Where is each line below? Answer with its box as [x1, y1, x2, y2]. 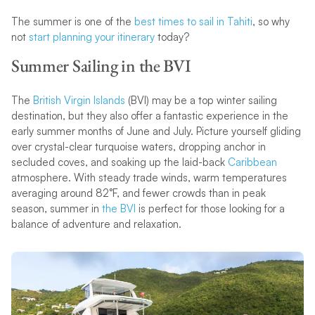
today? [154, 30, 189, 44]
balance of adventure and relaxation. [11, 217, 181, 231]
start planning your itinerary [28, 30, 155, 44]
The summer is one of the [11, 15, 134, 29]
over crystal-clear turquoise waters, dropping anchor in [11, 139, 266, 153]
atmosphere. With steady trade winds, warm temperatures [11, 170, 287, 184]
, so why [252, 15, 290, 29]
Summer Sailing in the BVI [11, 54, 191, 77]
